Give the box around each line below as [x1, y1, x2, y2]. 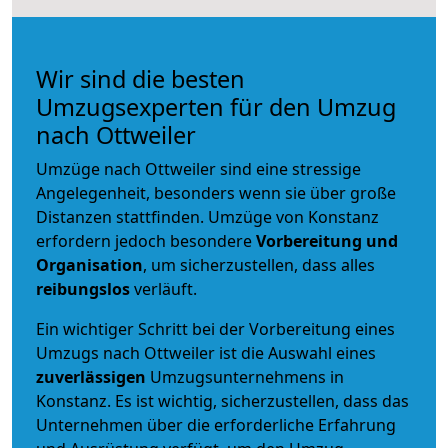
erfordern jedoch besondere [36, 229, 256, 252]
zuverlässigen [36, 365, 150, 388]
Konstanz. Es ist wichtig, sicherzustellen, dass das [36, 389, 409, 412]
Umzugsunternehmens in [150, 365, 344, 388]
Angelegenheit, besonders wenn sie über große [36, 181, 396, 204]
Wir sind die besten [36, 62, 245, 95]
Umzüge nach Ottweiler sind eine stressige [36, 157, 361, 180]
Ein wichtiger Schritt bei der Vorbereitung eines [36, 317, 395, 340]
